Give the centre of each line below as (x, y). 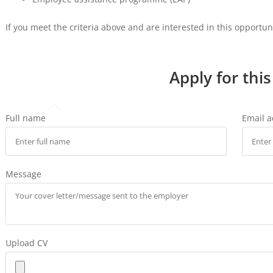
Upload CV (26, 243)
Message (23, 174)
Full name (25, 118)
